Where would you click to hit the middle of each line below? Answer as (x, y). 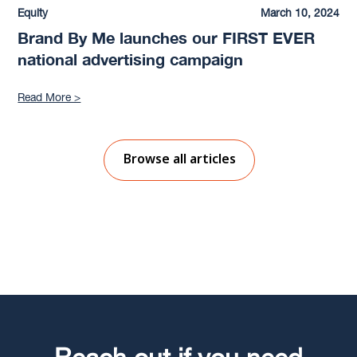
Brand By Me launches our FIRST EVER (167, 38)
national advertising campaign (131, 60)
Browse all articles (179, 159)
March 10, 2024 (300, 13)
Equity (33, 13)
